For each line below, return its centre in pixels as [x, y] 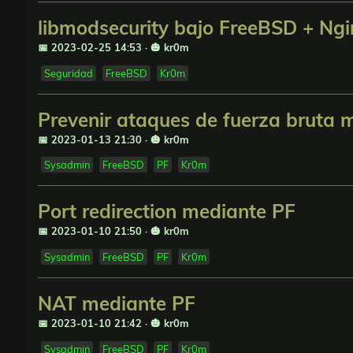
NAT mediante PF [117, 303]
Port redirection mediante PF [167, 212]
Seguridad [69, 73]
